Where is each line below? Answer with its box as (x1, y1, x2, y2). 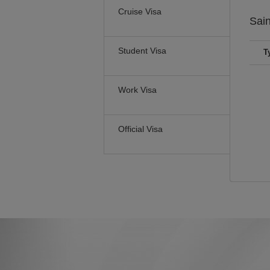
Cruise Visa (118, 7, 162, 16)
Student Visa (118, 46, 166, 55)
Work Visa (118, 85, 157, 95)
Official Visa (118, 124, 163, 134)
